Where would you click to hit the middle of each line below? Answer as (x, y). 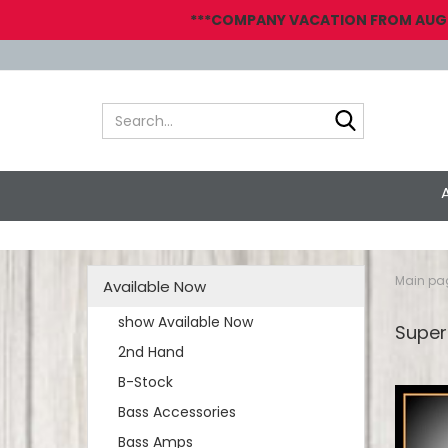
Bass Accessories (177, 412)
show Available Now (185, 322)
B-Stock (145, 382)
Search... (392, 112)
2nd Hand (151, 352)
